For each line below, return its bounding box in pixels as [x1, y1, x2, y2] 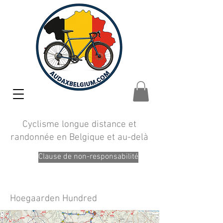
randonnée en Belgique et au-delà [10, 131, 148, 143]
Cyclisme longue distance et [22, 118, 136, 130]
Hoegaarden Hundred [10, 193, 97, 205]
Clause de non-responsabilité [38, 152, 138, 162]
